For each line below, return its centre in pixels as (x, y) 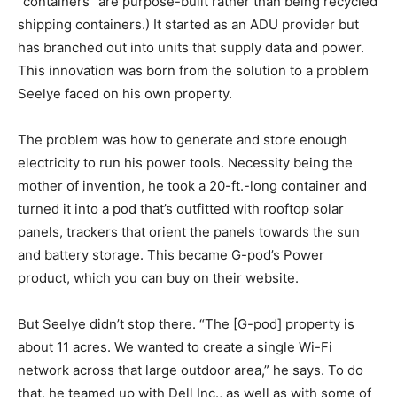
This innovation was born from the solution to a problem (193, 70)
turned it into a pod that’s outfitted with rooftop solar (181, 208)
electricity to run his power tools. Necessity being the (185, 162)
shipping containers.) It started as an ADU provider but (188, 24)
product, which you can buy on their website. (158, 277)
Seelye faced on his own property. (125, 93)
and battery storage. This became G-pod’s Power (171, 254)
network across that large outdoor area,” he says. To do (191, 370)
